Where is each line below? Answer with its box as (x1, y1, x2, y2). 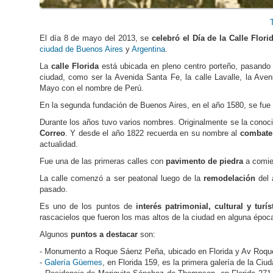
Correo (40, 129, 65, 138)
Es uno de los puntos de (40, 202, 136, 211)
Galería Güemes (44, 258, 102, 268)
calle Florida (51, 62, 99, 71)
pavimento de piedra (166, 157, 243, 166)
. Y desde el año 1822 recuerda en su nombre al (65, 129, 240, 138)
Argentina (132, 44, 165, 54)
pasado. (40, 185, 68, 194)
